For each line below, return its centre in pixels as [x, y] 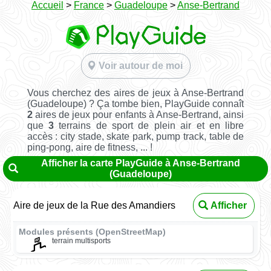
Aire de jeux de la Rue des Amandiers [95, 206]
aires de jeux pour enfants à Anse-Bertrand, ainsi [138, 115]
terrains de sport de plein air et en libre [149, 126]
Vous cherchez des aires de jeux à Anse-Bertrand [135, 93]
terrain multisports [81, 241]
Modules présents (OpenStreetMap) [93, 232]
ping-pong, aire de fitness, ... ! [90, 148]
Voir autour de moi [140, 66]
